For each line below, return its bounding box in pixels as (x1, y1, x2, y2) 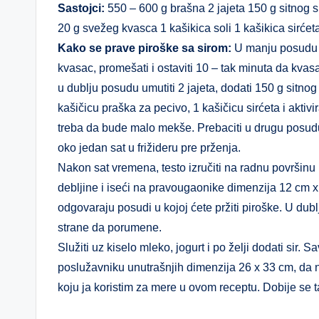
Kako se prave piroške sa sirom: (58, 42, 231, 54)
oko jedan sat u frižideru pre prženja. (58, 142, 241, 154)
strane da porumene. (58, 221, 162, 234)
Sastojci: (58, 2, 105, 14)
